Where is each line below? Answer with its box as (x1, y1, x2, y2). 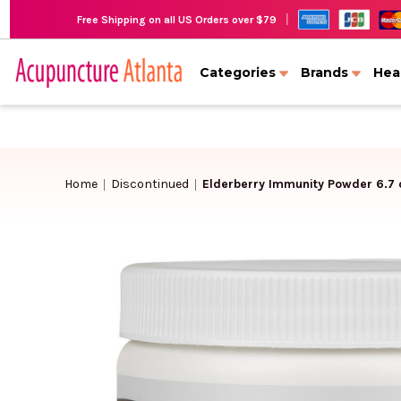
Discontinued (110, 175, 189, 192)
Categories (200, 64, 276, 81)
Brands (301, 64, 348, 81)
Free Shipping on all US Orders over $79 (76, 13, 277, 26)
